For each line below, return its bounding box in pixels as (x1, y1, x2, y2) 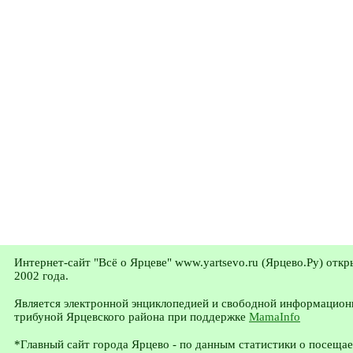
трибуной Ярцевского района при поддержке (14, 310, 249, 324)
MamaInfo (249, 310, 300, 324)
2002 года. (14, 269, 69, 283)
